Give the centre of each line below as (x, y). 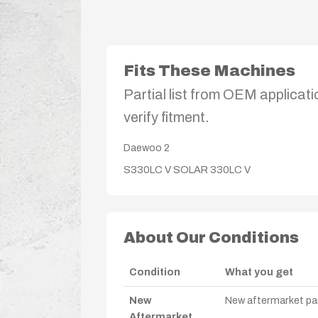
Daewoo (144, 147)
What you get (259, 272)
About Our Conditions (211, 237)
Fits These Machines (209, 71)
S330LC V (147, 169)
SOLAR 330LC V (212, 169)
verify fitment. (166, 117)
